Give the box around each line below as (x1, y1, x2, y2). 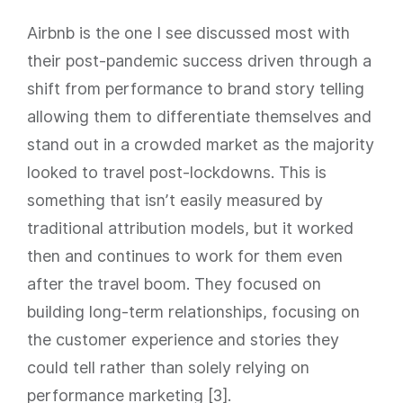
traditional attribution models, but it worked (27, 219, 354, 237)
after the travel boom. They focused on (27, 274, 321, 293)
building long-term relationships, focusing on (27, 302, 360, 321)
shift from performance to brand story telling (27, 79, 364, 98)
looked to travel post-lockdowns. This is (27, 163, 327, 182)
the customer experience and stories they (27, 330, 339, 349)
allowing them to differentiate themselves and (27, 107, 372, 126)
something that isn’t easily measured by (27, 191, 323, 210)
